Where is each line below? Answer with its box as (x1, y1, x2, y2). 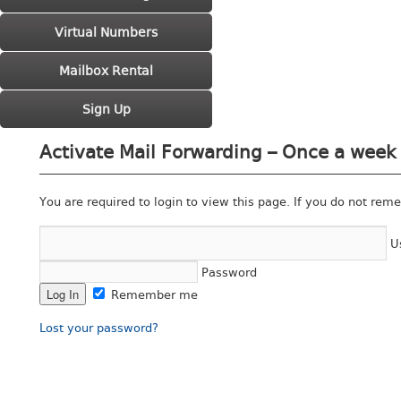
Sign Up (81, 102, 131, 116)
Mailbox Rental (59, 64, 153, 78)
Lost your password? (39, 321, 159, 335)
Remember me (107, 288, 199, 302)
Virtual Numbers (55, 25, 158, 39)
